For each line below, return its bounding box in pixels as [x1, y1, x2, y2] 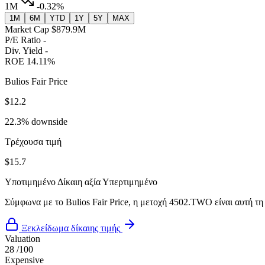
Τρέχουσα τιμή [5, 137, 62, 147]
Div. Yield [5, 46, 43, 56]
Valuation [5, 234, 40, 244]
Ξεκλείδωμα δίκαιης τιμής [21, 223, 120, 234]
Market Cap [5, 24, 49, 35]
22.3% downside [5, 117, 67, 127]
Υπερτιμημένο [102, 177, 157, 188]
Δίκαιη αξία [57, 177, 101, 188]
